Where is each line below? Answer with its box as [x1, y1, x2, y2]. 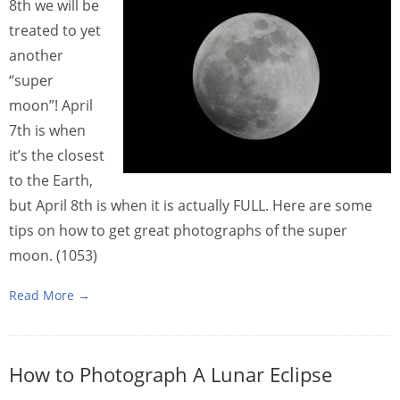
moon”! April [9, 95, 93, 115]
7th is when [9, 120, 86, 140]
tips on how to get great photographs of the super [9, 220, 347, 240]
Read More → [9, 286, 90, 304]
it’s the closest [9, 145, 104, 165]
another [9, 45, 63, 65]
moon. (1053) [9, 245, 97, 265]
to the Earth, [9, 170, 93, 190]
